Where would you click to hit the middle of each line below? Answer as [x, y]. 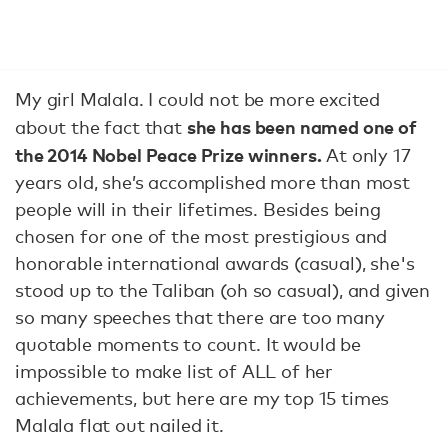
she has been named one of [301, 126]
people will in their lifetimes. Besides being [198, 209]
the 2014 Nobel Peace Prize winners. [168, 154]
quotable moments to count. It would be [188, 344]
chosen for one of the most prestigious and [201, 236]
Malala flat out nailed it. [119, 425]
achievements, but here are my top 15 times [202, 398]
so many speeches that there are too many [200, 317]
